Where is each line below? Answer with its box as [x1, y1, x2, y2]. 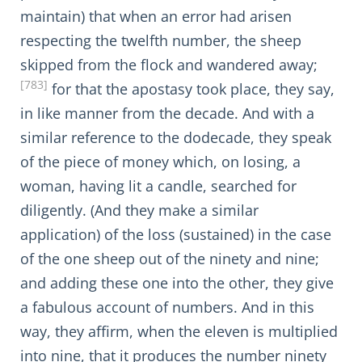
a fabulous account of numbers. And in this [20, 297, 314, 317]
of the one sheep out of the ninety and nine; [20, 249, 319, 268]
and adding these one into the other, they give [20, 273, 334, 293]
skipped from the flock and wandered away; [20, 55, 318, 74]
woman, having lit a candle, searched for [20, 176, 297, 196]
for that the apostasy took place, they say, [48, 79, 335, 99]
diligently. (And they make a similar [20, 200, 259, 220]
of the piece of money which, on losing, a [20, 152, 301, 171]
